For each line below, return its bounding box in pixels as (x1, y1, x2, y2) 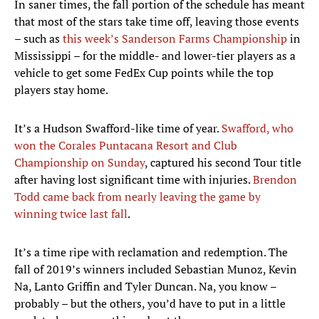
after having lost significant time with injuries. (14, 172, 253, 188)
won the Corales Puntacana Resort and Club (14, 137, 237, 154)
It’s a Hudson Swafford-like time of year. (14, 120, 221, 137)
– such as (14, 31, 63, 47)
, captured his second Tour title (145, 155, 301, 171)
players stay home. (14, 82, 108, 98)
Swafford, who (221, 120, 293, 137)
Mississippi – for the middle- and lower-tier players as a (14, 48, 296, 64)
